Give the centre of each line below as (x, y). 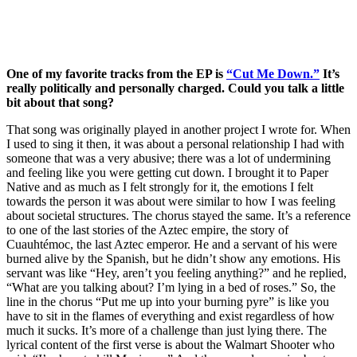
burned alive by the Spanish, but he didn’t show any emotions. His (173, 258)
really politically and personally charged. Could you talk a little (175, 88)
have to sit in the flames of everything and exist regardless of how (171, 316)
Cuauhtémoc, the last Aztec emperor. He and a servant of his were (172, 244)
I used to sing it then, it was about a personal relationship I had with (175, 143)
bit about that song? (60, 102)
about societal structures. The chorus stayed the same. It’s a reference (178, 215)
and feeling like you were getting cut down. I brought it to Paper (167, 172)
